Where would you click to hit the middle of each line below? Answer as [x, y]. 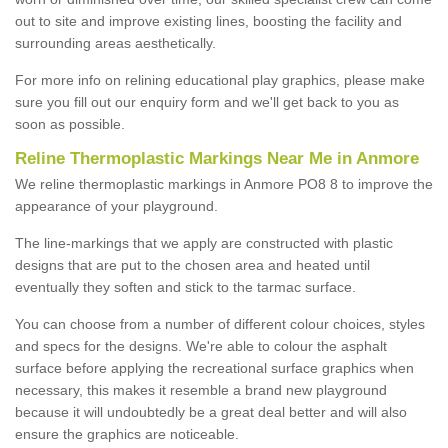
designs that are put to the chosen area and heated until [192, 264]
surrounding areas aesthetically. [115, 42]
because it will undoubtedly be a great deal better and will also [211, 411]
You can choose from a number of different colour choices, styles [220, 323]
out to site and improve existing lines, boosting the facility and [208, 20]
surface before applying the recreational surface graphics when [214, 367]
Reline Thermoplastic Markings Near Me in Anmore [217, 158]
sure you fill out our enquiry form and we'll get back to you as [207, 101]
